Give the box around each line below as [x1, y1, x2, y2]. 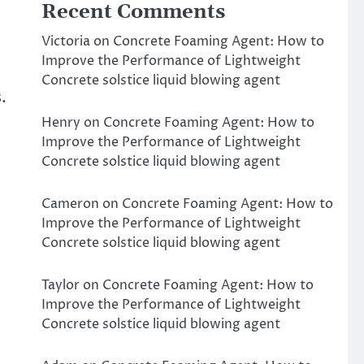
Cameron [41, 195, 99, 213]
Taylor [41, 276, 80, 294]
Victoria [41, 32, 90, 50]
